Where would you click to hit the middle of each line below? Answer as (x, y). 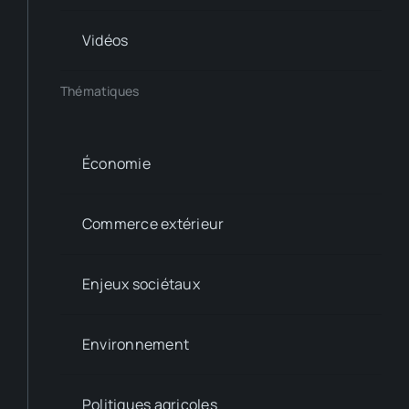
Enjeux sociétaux (141, 283)
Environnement (136, 344)
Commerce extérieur (153, 223)
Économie (116, 163)
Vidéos (105, 40)
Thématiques (100, 90)
